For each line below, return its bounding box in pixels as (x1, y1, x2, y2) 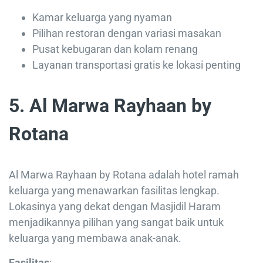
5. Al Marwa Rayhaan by (9, 95, 211, 117)
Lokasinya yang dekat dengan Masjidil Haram (9, 200, 221, 213)
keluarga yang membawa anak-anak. (9, 232, 181, 245)
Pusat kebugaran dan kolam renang (32, 43, 198, 56)
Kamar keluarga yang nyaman (32, 11, 172, 24)
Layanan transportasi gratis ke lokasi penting (32, 59, 241, 72)
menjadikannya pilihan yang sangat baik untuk (9, 216, 224, 229)
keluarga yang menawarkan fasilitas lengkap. (9, 184, 220, 197)
